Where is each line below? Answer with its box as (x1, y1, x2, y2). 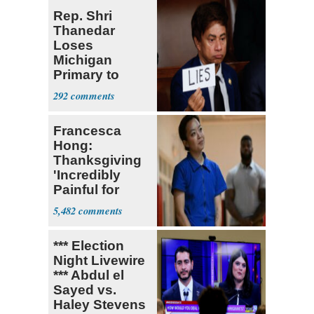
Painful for (53, 182, 119, 198)
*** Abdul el (53, 268, 124, 283)
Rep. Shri (53, 8, 112, 24)
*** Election (53, 238, 124, 254)
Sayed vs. (53, 282, 116, 298)
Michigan (53, 53, 112, 68)
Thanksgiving (53, 153, 142, 168)
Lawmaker (53, 97, 120, 112)
